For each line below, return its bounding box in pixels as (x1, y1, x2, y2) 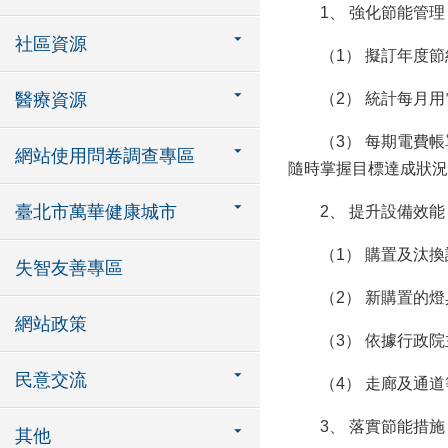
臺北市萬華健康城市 (15, 202, 177, 222)
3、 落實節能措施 (288, 418, 445, 435)
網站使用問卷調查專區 (15, 146, 195, 166)
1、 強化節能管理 (288, 4, 445, 21)
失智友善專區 (15, 258, 123, 278)
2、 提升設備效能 (288, 203, 445, 220)
